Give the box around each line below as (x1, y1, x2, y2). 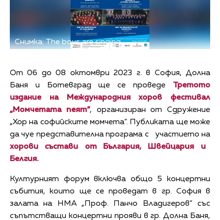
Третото (173, 82, 210, 90)
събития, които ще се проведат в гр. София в (10, 188, 210, 196)
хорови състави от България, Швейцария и (10, 143, 206, 151)
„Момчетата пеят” (10, 106, 90, 114)
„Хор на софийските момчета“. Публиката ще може (10, 118, 210, 127)
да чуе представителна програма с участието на (10, 131, 210, 139)
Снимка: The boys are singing (15, 38, 121, 47)
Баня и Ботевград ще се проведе (10, 82, 173, 90)
